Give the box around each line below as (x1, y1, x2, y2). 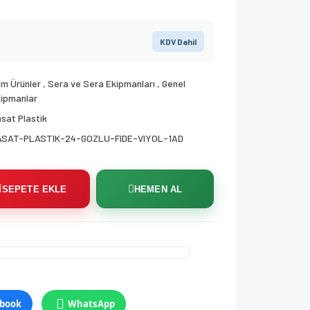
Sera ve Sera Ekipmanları (48, 77, 156, 89)
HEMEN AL (134, 183, 182, 194)
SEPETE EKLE (2, 183, 67, 194)
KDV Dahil (160, 37, 197, 46)
